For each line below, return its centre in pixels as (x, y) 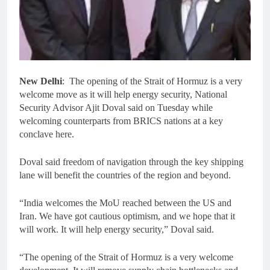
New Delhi (41, 81)
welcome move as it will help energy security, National (123, 94)
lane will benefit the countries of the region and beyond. (125, 175)
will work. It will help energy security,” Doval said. (117, 229)
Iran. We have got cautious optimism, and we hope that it (127, 216)
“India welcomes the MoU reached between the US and (125, 202)
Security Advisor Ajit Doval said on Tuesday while (116, 107)
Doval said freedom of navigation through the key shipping (131, 162)
